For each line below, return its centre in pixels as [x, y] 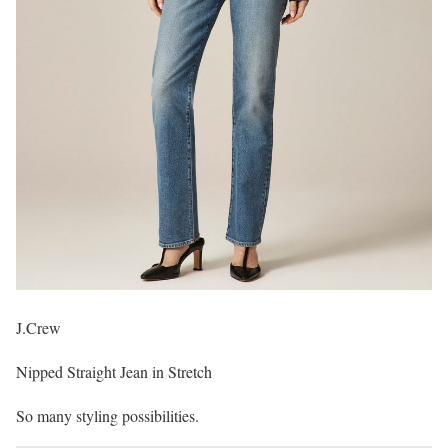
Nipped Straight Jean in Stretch [114, 371]
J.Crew [38, 327]
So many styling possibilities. [107, 415]
